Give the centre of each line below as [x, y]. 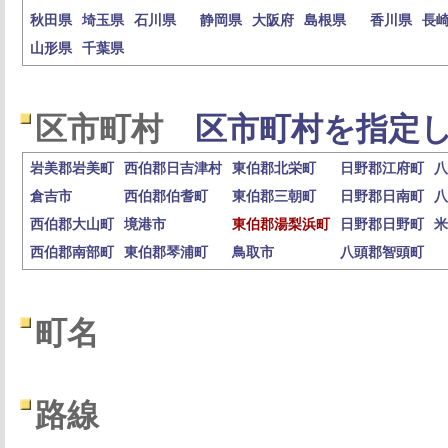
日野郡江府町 [382, 168]
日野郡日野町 [382, 224]
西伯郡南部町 [72, 252]
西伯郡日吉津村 [173, 168]
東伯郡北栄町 [274, 168]
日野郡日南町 [382, 196]
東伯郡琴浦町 [166, 252]
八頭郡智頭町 [382, 252]
